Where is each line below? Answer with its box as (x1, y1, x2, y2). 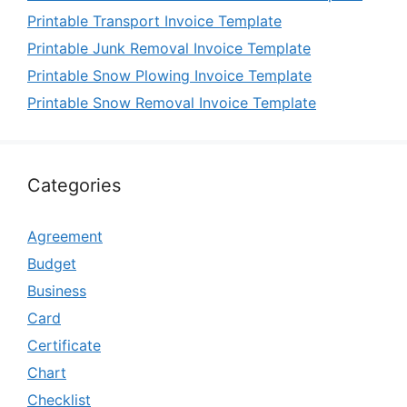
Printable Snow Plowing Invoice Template (27, 66, 312, 84)
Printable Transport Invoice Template (27, 12, 282, 30)
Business (27, 282, 86, 300)
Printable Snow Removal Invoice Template (27, 94, 316, 112)
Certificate (27, 336, 101, 354)
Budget (27, 254, 76, 273)
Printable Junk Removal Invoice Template (27, 39, 311, 57)
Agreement (27, 227, 103, 245)
